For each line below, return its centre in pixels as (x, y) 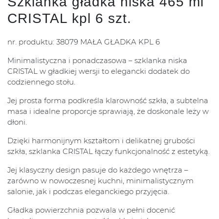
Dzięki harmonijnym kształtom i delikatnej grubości (101, 141)
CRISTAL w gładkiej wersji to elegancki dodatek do (99, 71)
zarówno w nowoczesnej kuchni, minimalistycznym (100, 181)
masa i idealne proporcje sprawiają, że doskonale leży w (108, 111)
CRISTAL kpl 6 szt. (69, 19)
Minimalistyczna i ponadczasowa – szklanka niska (97, 61)
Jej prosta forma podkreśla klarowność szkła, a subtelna (108, 101)
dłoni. (17, 122)
